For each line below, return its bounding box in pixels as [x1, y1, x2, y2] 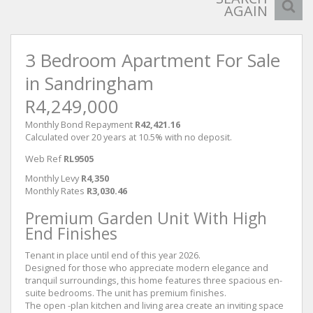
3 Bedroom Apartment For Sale [25, 48, 280, 73]
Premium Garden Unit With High [25, 207, 267, 229]
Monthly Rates [25, 184, 85, 197]
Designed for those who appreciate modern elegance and [25, 261, 268, 274]
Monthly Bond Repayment [25, 117, 133, 131]
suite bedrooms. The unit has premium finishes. [25, 286, 226, 299]
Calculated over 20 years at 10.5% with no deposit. [25, 130, 232, 143]
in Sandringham [25, 71, 154, 96]
